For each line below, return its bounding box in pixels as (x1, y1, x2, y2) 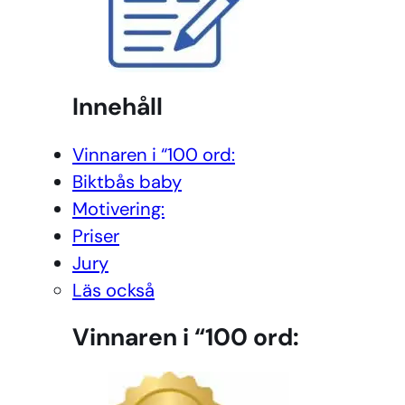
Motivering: (72, 196, 165, 221)
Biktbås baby (72, 169, 182, 193)
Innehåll (72, 90, 163, 122)
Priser (72, 223, 119, 248)
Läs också (72, 278, 155, 302)
